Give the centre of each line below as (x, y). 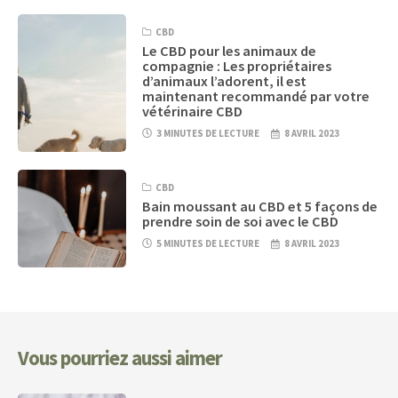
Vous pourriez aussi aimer (120, 358)
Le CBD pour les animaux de (230, 50)
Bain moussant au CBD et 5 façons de (260, 206)
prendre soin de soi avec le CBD (241, 221)
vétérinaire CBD (193, 111)
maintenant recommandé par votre (256, 96)
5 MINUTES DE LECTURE (208, 243)
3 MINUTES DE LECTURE (208, 133)
